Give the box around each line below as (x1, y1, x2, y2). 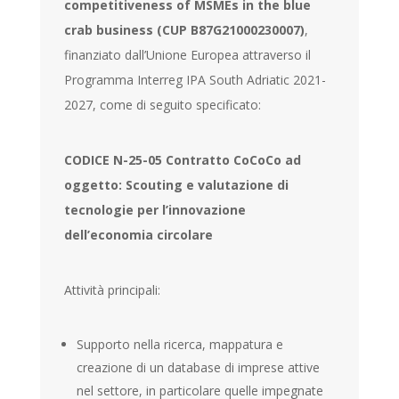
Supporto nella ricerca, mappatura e (77, 335, 284, 353)
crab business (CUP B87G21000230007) (64, 20, 305, 38)
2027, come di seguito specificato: (64, 95, 262, 113)
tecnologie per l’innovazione (64, 200, 247, 218)
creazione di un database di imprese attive (77, 358, 321, 376)
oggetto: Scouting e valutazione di (64, 175, 289, 193)
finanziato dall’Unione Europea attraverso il (64, 45, 312, 63)
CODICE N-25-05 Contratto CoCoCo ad (64, 151, 302, 168)
